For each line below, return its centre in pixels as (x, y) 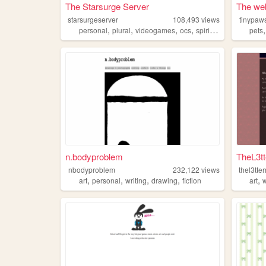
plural (121, 30)
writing (136, 180)
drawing (164, 180)
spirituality (202, 30)
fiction (191, 180)
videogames (155, 30)
